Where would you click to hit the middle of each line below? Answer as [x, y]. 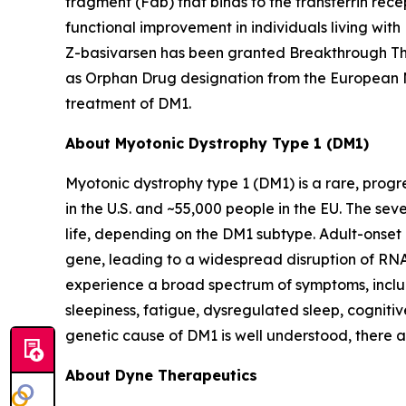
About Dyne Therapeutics [161, 376]
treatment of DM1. [128, 104]
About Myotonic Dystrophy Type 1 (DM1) [217, 144]
